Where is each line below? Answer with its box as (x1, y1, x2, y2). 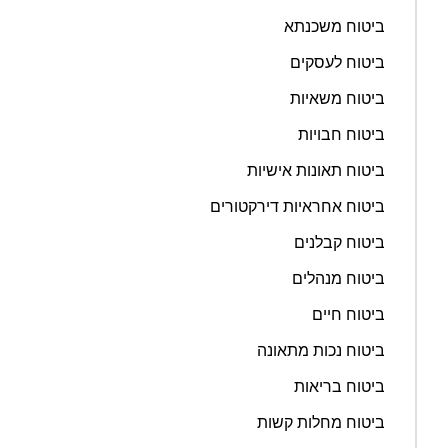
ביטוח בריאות (294, 377, 385, 395)
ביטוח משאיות (290, 89, 385, 107)
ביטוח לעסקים (290, 53, 385, 71)
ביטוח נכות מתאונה (257, 341, 385, 359)
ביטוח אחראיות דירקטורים (210, 197, 385, 215)
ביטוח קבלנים (294, 233, 385, 251)
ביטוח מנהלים (292, 269, 385, 287)
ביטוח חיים (312, 305, 385, 323)
